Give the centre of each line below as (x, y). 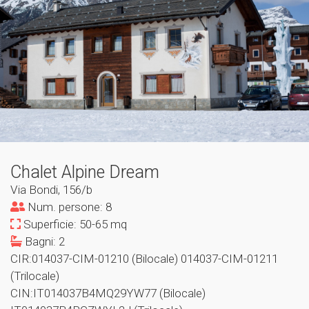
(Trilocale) (35, 276)
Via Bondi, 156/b (51, 190)
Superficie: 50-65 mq (74, 224)
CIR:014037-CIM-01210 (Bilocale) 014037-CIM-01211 (144, 259)
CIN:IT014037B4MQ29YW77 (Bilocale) (108, 293)
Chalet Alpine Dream (85, 172)
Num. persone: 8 (68, 207)
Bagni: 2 (43, 241)
